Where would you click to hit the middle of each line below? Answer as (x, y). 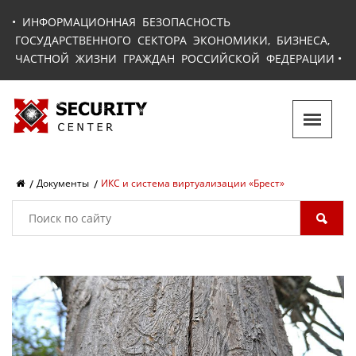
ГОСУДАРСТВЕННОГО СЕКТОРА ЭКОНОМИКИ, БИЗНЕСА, (171, 40)
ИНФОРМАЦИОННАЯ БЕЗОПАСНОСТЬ (126, 22)
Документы (63, 183)
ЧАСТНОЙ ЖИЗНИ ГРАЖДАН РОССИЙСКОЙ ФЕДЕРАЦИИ (173, 58)
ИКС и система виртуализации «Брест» (193, 183)
